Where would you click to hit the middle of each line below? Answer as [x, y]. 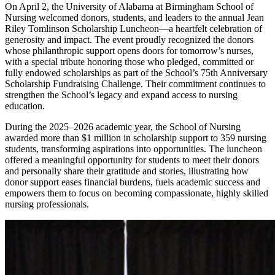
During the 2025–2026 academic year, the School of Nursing [123, 127]
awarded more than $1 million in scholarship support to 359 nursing [136, 138]
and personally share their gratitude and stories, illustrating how [127, 171]
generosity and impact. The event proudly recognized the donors [129, 40]
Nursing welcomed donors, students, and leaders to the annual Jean [134, 18]
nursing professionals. [47, 204]
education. [25, 106]
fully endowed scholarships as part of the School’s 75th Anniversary [136, 73]
